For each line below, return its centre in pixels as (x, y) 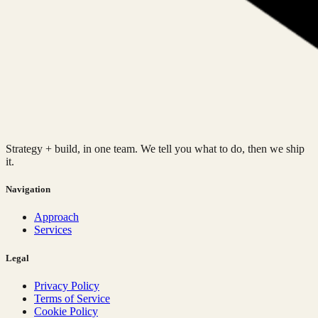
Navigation (28, 190)
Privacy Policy (67, 285)
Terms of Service (72, 298)
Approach (56, 217)
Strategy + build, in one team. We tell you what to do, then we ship (155, 149)
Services (53, 230)
